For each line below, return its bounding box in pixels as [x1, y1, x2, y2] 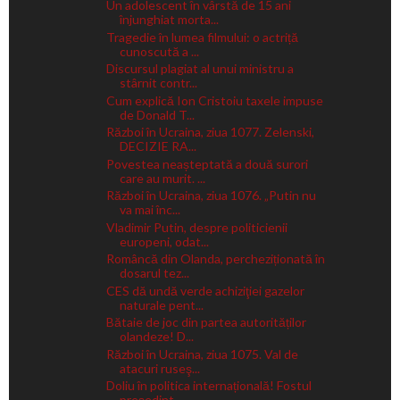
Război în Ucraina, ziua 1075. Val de [105, 346, 298, 362]
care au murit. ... [119, 170, 205, 186]
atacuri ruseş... [119, 360, 200, 376]
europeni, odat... [119, 233, 209, 249]
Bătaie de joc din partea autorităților [105, 314, 306, 330]
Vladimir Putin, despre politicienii [105, 219, 287, 235]
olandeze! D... [119, 329, 194, 345]
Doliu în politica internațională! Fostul [105, 378, 312, 394]
